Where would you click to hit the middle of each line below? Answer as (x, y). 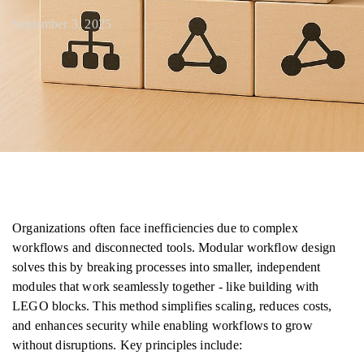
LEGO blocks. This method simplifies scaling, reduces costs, (172, 306)
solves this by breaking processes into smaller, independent (167, 267)
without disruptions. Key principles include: (127, 345)
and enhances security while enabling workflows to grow (162, 325)
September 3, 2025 (62, 24)
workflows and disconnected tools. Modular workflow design (174, 247)
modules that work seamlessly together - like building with (166, 286)
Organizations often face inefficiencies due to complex (155, 228)
